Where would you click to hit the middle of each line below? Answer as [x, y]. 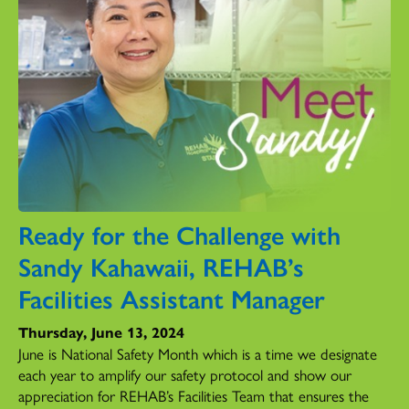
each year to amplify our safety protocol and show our [185, 374]
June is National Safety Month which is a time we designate [198, 353]
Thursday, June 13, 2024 [101, 331]
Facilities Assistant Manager [172, 297]
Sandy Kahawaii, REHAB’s [161, 265]
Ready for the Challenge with [179, 233]
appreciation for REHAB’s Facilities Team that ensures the [194, 395]
